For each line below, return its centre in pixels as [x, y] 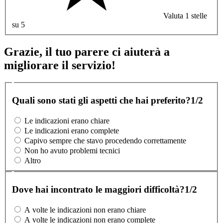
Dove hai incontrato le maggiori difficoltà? [98, 190]
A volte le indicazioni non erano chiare [85, 210]
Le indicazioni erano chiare [67, 121]
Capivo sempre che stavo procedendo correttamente [105, 141]
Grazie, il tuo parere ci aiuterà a [87, 52]
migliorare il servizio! [60, 65]
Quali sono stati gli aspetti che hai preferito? [101, 101]
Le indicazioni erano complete [72, 131]
